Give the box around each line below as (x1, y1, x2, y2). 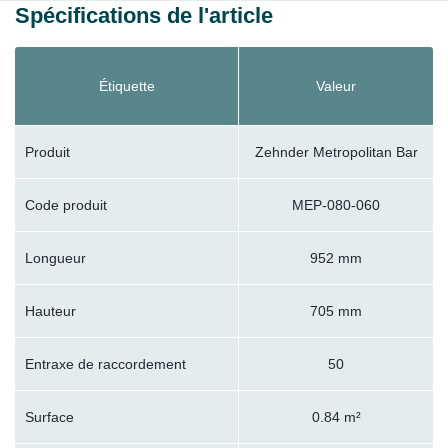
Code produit (25, 197, 107, 214)
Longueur (25, 250, 86, 267)
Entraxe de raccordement (25, 356, 186, 373)
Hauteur (25, 303, 76, 320)
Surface (25, 409, 74, 426)
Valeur (316, 78, 356, 95)
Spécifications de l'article (15, 2, 273, 28)
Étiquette (99, 78, 155, 95)
